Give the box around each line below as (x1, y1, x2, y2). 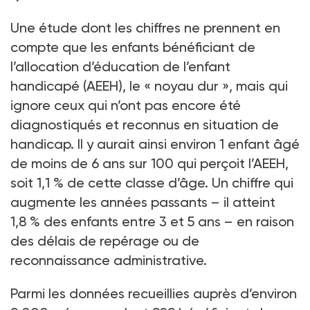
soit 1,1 (10, 174, 50, 191)
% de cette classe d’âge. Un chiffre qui (53, 174, 293, 191)
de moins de (10, 154, 88, 172)
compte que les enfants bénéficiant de (10, 38, 255, 55)
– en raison (224, 212, 294, 230)
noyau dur (154, 77, 219, 94)
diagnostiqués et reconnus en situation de (10, 116, 279, 133)
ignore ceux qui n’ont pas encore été (10, 96, 241, 113)
